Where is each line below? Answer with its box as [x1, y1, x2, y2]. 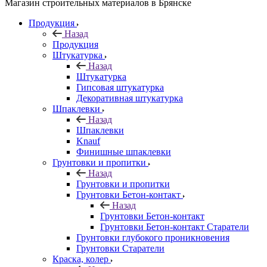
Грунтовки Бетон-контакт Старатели [100, 221, 249, 232]
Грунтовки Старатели [76, 243, 164, 253]
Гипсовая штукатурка [76, 82, 164, 92]
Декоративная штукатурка [76, 92, 183, 103]
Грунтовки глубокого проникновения [76, 232, 229, 243]
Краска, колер [52, 253, 108, 264]
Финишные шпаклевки [76, 146, 171, 157]
